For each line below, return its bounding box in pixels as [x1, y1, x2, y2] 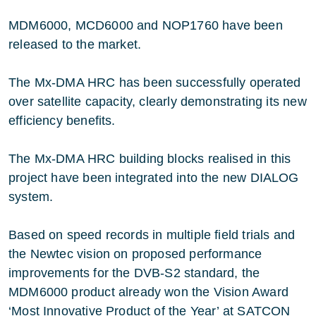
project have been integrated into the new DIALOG [8, 170, 299, 185]
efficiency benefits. [8, 113, 116, 128]
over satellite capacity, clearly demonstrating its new [8, 94, 307, 109]
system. [8, 189, 54, 204]
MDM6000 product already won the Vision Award [8, 284, 288, 299]
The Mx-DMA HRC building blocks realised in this [8, 151, 291, 166]
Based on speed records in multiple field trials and [8, 227, 296, 242]
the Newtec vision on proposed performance [8, 246, 262, 261]
